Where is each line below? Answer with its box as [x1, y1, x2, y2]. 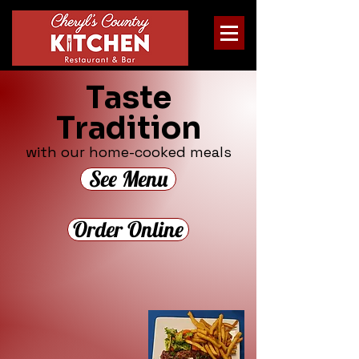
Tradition [55, 109, 201, 147]
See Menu [89, 165, 167, 192]
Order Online [73, 216, 184, 243]
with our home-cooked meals [25, 143, 232, 161]
